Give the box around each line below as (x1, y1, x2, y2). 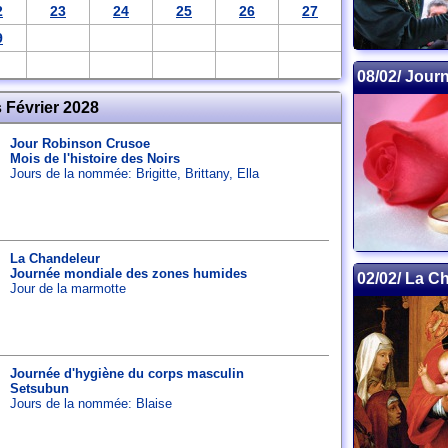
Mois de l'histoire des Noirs (10, 151, 180, 166)
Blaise (136, 396, 172, 411)
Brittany (185, 166, 229, 181)
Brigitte (136, 166, 177, 181)
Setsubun (10, 381, 69, 396)
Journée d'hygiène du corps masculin (10, 366, 244, 381)
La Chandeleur (10, 251, 100, 266)
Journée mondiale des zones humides (10, 266, 247, 281)
